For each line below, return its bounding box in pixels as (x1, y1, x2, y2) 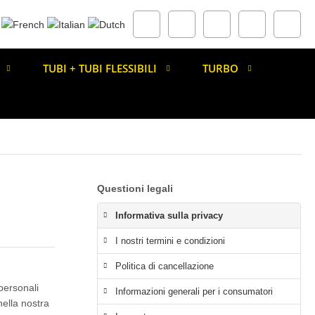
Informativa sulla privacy (115, 210, 223, 221)
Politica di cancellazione (115, 261, 214, 271)
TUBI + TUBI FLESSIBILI (43, 61, 157, 75)
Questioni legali (97, 183, 173, 194)
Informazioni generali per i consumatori (115, 286, 273, 297)
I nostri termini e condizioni (115, 236, 225, 246)
